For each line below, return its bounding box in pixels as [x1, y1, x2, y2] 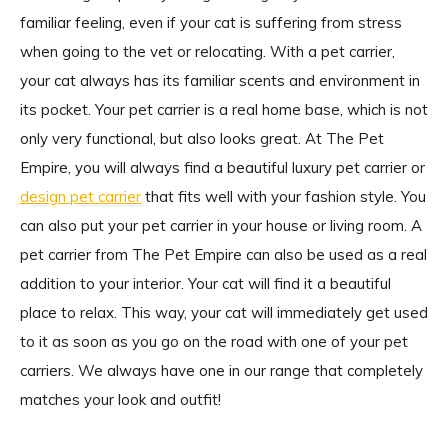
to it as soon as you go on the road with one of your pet [20, 332, 408, 351]
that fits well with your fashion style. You [141, 187, 426, 206]
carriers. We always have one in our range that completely [20, 361, 423, 380]
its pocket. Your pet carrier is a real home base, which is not [20, 100, 428, 119]
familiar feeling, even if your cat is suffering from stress [20, 13, 402, 32]
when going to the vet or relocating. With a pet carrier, [20, 42, 395, 61]
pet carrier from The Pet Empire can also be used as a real [20, 245, 427, 264]
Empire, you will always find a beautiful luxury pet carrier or [20, 158, 425, 177]
